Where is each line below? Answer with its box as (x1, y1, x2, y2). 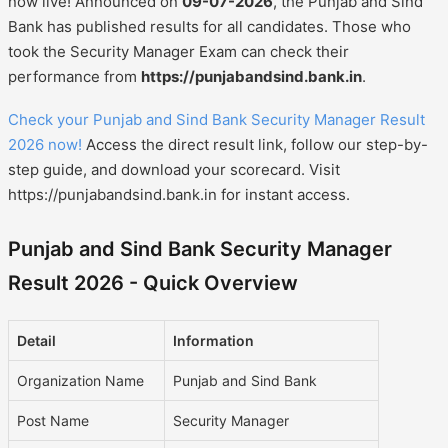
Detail (17, 331, 56, 349)
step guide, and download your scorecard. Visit (8, 159, 340, 179)
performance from (8, 66, 141, 86)
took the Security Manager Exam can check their (8, 41, 349, 61)
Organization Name (17, 371, 144, 389)
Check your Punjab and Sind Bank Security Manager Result (8, 109, 425, 129)
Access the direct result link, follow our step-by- (82, 134, 428, 154)
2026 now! (8, 134, 82, 154)
